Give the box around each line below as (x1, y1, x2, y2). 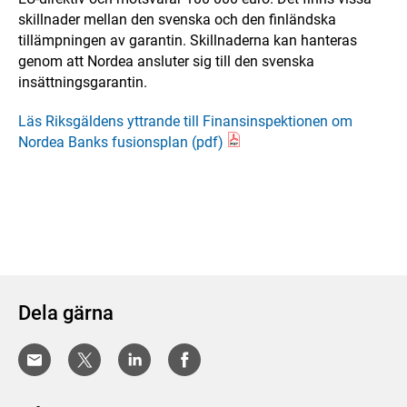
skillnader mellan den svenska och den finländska (18, 11, 336, 28)
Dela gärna (18, 302, 114, 324)
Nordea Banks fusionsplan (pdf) (18, 134, 223, 151)
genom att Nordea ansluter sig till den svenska (18, 53, 314, 70)
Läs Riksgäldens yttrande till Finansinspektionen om (18, 113, 352, 130)
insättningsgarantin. (18, 74, 147, 91)
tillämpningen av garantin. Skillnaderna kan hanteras (18, 32, 357, 49)
